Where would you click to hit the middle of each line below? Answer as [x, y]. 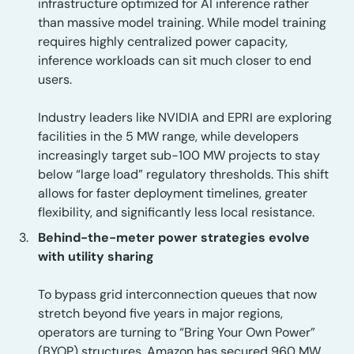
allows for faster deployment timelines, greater [173, 193]
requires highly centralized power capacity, [163, 41]
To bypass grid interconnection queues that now [177, 294]
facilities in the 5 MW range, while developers [168, 136]
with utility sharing [96, 256]
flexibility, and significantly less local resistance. [176, 212]
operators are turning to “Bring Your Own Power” [177, 332]
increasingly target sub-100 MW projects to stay [179, 155]
